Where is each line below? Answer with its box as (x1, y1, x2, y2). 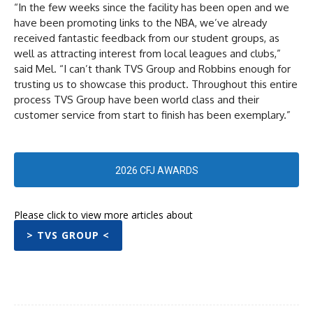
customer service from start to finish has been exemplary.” (14, 108, 291, 122)
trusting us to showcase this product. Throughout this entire (14, 77, 298, 91)
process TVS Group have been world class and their (14, 92, 259, 106)
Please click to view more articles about (14, 208, 193, 221)
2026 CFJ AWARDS (115, 164, 198, 176)
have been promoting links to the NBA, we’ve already (14, 15, 267, 29)
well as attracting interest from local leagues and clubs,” (14, 46, 281, 60)
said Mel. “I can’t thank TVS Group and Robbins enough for (14, 61, 291, 75)
